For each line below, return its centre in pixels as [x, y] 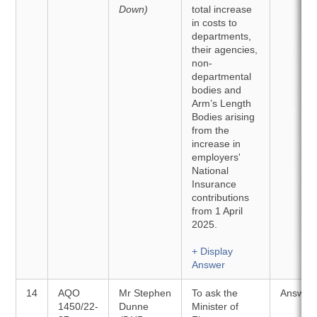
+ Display [213, 251]
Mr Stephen [145, 293]
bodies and [217, 90]
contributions [221, 197]
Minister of [215, 306]
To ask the [215, 293]
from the [211, 130]
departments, [222, 36]
